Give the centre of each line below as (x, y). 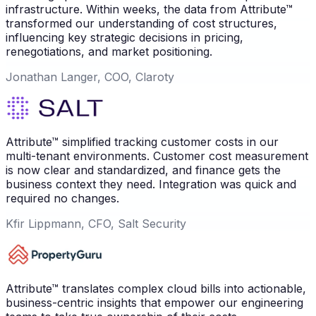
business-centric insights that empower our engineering (154, 303)
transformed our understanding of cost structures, (141, 24)
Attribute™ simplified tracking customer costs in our (142, 142)
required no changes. (62, 199)
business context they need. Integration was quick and (151, 184)
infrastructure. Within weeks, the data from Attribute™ (149, 10)
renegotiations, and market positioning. (109, 52)
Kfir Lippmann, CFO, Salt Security (96, 224)
